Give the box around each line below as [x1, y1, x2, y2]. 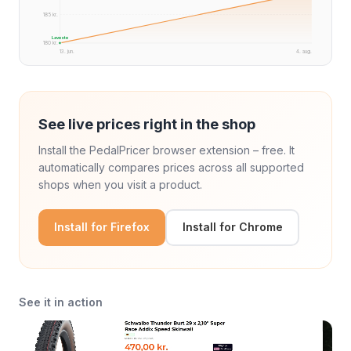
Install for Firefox [54, 220, 150, 233]
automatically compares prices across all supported [38, 160, 304, 174]
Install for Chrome [182, 220, 283, 233]
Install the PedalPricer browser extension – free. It [38, 143, 295, 157]
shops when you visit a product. [38, 177, 202, 191]
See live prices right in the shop [38, 115, 255, 132]
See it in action [19, 295, 103, 309]
